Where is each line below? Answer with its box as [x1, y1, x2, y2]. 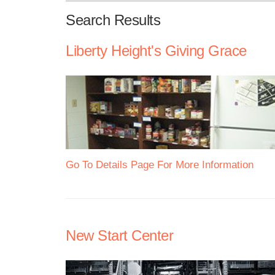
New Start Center [66, 227, 173, 244]
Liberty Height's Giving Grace [66, 42, 247, 59]
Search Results [66, 12, 160, 28]
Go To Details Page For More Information [66, 159, 254, 171]
